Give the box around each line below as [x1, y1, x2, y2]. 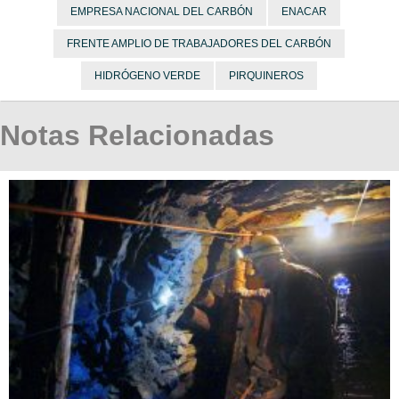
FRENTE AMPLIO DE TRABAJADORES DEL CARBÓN [66, 37, 331, 51]
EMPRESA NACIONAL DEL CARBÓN [70, 5, 253, 19]
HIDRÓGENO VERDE [94, 69, 200, 83]
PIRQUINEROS [228, 69, 304, 83]
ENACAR [281, 5, 327, 19]
